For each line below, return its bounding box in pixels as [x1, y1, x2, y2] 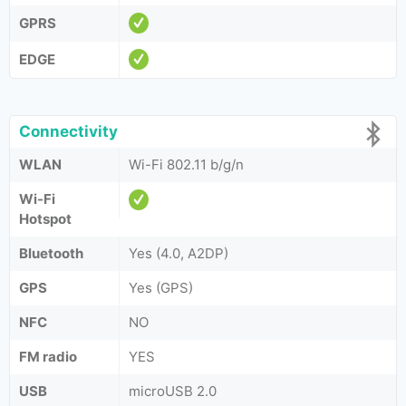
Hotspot [19, 210, 72, 227]
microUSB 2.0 [129, 382, 217, 400]
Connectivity [19, 122, 118, 140]
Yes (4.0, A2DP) [129, 245, 228, 262]
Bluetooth [19, 245, 83, 262]
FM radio [19, 348, 77, 365]
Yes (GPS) [129, 279, 193, 296]
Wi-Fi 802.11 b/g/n [129, 156, 244, 173]
